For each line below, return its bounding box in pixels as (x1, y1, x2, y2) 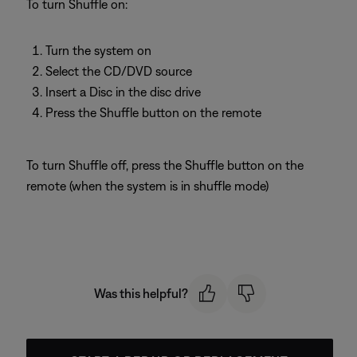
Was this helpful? (93, 286, 188, 301)
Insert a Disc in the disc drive (45, 84, 201, 99)
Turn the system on (45, 43, 151, 57)
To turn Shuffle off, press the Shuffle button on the (26, 158, 304, 172)
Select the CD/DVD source (45, 64, 192, 78)
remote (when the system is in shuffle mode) (26, 178, 269, 193)
